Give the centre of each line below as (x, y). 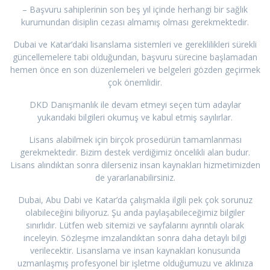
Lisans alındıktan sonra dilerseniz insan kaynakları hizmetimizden (135, 165)
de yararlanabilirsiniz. (135, 178)
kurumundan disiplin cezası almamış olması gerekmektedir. (135, 22)
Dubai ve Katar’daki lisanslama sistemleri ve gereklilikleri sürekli (135, 45)
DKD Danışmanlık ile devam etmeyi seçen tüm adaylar (135, 105)
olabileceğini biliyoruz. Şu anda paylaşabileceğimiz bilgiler (135, 213)
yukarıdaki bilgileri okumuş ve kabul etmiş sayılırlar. (135, 118)
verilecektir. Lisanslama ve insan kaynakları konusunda (135, 251)
